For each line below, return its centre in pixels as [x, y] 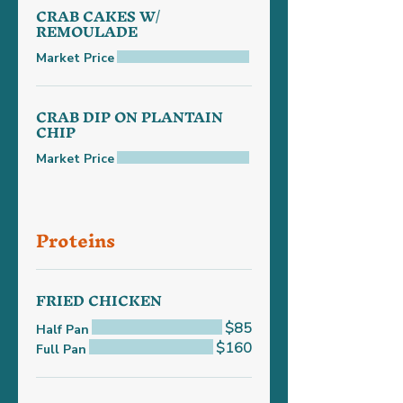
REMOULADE [87, 31]
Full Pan [61, 349]
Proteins [76, 241]
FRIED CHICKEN [99, 300]
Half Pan [63, 330]
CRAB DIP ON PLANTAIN [130, 117]
